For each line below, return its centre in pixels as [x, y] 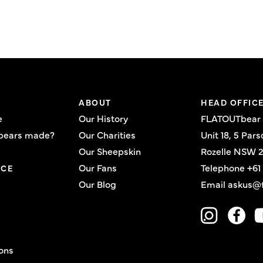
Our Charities [107, 134]
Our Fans [98, 167]
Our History [104, 118]
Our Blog [98, 184]
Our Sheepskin [110, 151]
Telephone [224, 167]
